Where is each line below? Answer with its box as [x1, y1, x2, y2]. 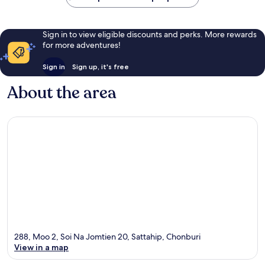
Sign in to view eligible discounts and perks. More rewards [42, 29, 257, 40]
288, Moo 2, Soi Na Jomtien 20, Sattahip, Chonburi [14, 231, 201, 242]
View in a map [14, 241, 69, 253]
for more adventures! [42, 40, 121, 51]
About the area [7, 82, 117, 105]
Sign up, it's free [72, 62, 129, 72]
